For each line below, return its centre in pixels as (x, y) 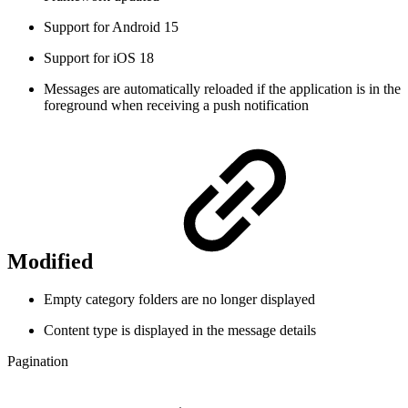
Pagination (38, 362)
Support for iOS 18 (99, 57)
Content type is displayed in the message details (180, 331)
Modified (53, 261)
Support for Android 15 (111, 26)
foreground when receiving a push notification (176, 105)
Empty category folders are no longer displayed (179, 300)
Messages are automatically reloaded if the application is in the (222, 88)
